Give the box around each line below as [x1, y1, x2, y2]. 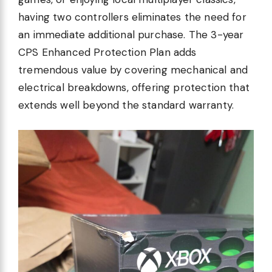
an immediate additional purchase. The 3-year [18, 28, 244, 42]
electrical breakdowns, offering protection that [18, 81, 250, 95]
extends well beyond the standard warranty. [18, 98, 234, 112]
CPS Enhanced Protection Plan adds [18, 46, 197, 59]
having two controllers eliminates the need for [18, 10, 246, 24]
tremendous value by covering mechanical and [18, 63, 248, 77]
